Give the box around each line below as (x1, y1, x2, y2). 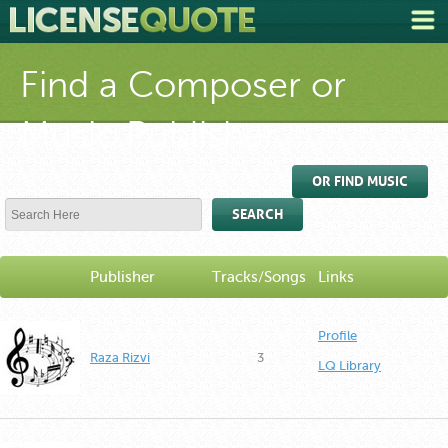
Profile (318, 328, 357, 343)
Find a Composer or (20, 65, 346, 105)
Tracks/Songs (212, 269, 306, 285)
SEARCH (232, 206, 283, 223)
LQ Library (318, 358, 381, 373)
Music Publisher (20, 115, 277, 155)
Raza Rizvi (90, 350, 150, 365)
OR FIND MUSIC (312, 173, 408, 190)
